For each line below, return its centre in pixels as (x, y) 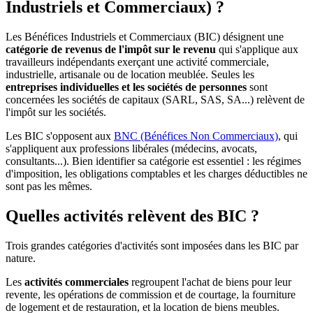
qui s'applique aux (257, 50)
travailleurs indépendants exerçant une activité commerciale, (137, 62)
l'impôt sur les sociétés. (56, 112)
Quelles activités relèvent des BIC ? (132, 216)
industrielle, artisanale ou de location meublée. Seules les (130, 75)
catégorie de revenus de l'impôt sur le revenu (111, 50)
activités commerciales (77, 282)
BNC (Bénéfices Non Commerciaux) (196, 136)
